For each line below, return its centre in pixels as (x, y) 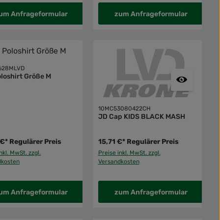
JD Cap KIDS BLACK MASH (141, 116)
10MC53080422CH (124, 108)
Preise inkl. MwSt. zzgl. (129, 152)
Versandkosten (119, 161)
